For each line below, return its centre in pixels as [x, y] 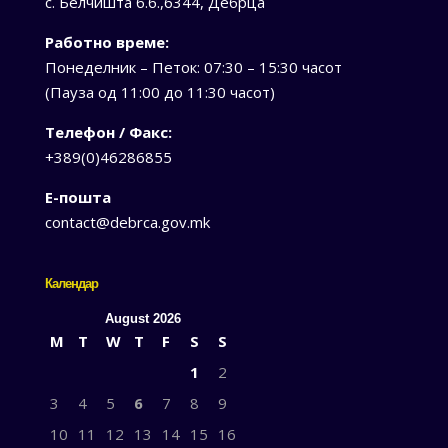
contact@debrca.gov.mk [127, 221]
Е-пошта [77, 196]
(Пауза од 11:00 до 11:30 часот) [159, 91]
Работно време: [106, 41]
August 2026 [142, 319]
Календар [71, 284]
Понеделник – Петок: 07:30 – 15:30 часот [193, 66]
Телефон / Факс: [108, 131]
